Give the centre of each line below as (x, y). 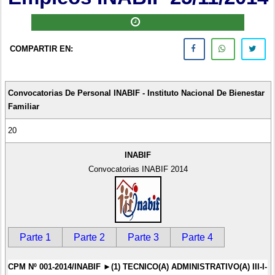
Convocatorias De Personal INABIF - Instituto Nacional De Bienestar (136, 93)
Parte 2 (89, 237)
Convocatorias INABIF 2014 (138, 169)
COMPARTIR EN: (41, 49)
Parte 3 (143, 237)
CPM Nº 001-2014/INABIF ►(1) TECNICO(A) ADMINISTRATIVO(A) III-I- (137, 266)
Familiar (23, 106)
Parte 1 (35, 237)
